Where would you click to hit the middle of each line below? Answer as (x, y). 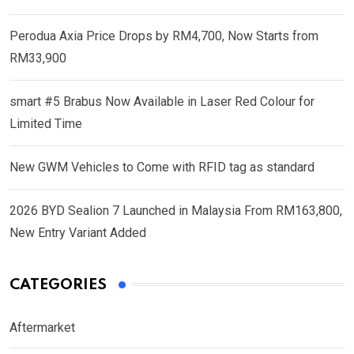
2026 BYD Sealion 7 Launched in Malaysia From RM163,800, (176, 210)
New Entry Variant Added (78, 232)
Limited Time (46, 123)
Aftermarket (42, 327)
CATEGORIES (58, 284)
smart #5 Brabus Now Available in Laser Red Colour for (162, 101)
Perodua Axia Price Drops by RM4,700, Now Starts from (164, 36)
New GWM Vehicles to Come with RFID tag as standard (162, 167)
